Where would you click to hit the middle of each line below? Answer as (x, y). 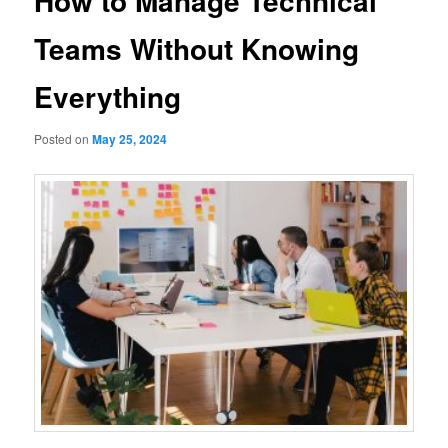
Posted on (63, 138)
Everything (108, 97)
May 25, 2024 (130, 138)
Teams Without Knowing (197, 49)
